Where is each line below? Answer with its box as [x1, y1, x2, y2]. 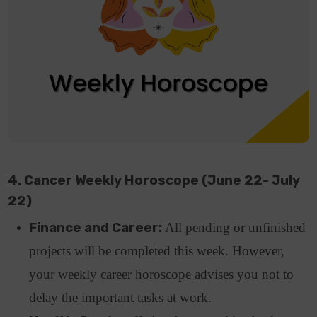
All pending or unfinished [165, 219, 306, 235]
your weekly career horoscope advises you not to [29, 266, 294, 282]
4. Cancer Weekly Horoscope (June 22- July [8, 172, 301, 188]
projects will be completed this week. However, [29, 243, 285, 258]
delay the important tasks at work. [29, 289, 216, 305]
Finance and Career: [29, 219, 166, 236]
